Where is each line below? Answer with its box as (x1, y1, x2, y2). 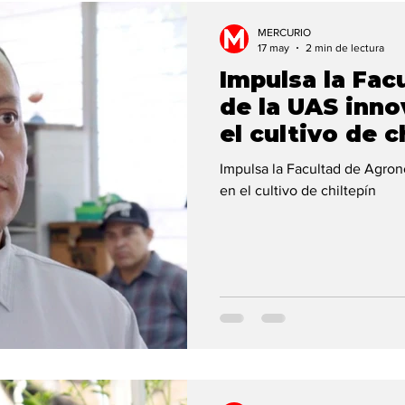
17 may (258, 41, 289, 54)
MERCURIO (258, 26, 311, 39)
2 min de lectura (306, 41, 384, 54)
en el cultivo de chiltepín (220, 183, 376, 198)
